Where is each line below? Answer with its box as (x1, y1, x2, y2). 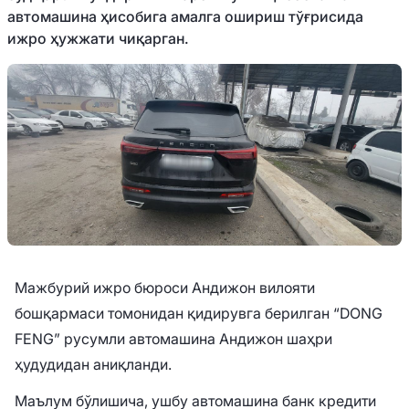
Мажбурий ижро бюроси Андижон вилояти (15, 278, 315, 298)
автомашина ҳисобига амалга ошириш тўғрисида (7, 7, 363, 26)
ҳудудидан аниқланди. (15, 355, 172, 374)
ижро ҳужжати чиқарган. (7, 29, 189, 47)
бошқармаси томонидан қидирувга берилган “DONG (15, 304, 383, 323)
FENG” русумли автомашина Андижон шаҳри (15, 330, 332, 349)
